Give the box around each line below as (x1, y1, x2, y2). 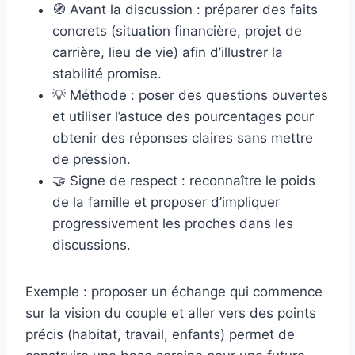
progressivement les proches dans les (52, 216, 293, 232)
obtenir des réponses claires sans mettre (52, 130, 313, 147)
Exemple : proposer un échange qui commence (25, 284, 323, 300)
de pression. (52, 151, 131, 168)
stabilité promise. (52, 66, 162, 82)
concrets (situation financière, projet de (52, 23, 302, 40)
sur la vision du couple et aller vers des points (25, 305, 316, 322)
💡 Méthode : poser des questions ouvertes (52, 87, 328, 104)
